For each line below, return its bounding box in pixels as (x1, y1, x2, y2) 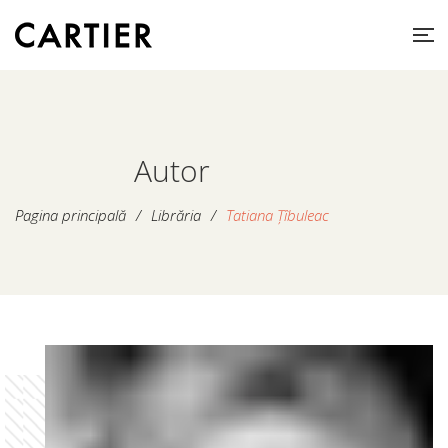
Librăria (151, 205, 201, 225)
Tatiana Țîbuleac (226, 205, 329, 225)
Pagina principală (15, 205, 126, 225)
